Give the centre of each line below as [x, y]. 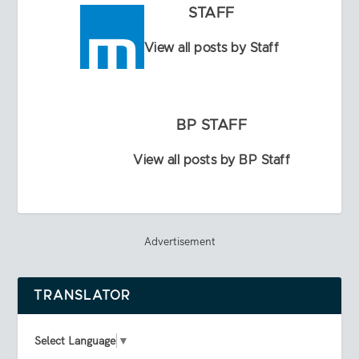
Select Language [75, 341]
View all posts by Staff [212, 48]
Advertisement [179, 241]
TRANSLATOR [83, 295]
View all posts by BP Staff [212, 160]
